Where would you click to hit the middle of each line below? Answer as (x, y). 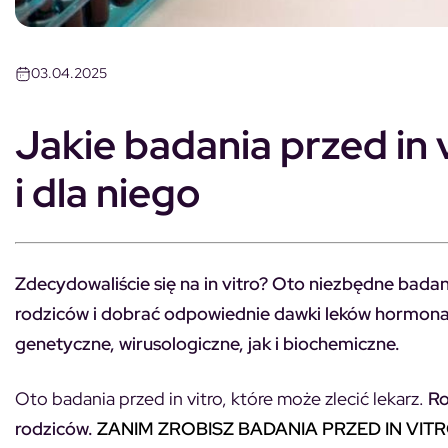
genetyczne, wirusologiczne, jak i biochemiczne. (207, 343)
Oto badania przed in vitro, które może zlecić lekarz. (221, 398)
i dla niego (107, 192)
